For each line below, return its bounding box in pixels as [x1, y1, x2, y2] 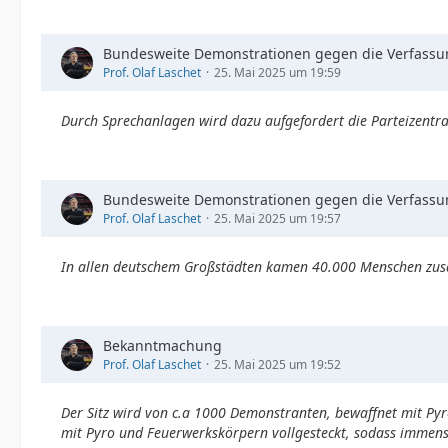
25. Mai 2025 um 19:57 [214, 210, 341, 227]
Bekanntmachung [103, 336, 222, 355]
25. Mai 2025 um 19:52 [214, 356, 341, 373]
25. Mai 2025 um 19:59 [214, 64, 341, 81]
